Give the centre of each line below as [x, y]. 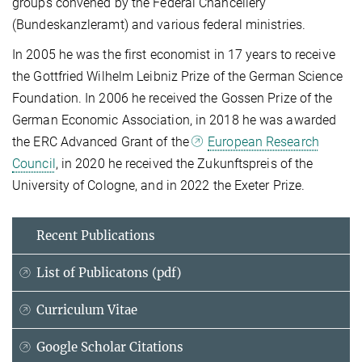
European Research [263, 142]
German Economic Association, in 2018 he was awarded [175, 120]
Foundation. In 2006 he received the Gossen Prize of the [173, 99]
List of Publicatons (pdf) [109, 273]
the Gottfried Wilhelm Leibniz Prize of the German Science [177, 77]
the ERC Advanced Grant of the [103, 142]
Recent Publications [96, 236]
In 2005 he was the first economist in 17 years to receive [174, 55]
